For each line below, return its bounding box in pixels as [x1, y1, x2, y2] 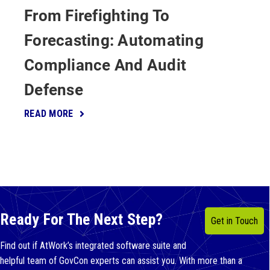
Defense [24, 78, 83, 99]
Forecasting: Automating [24, 29, 204, 50]
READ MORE [24, 107, 74, 119]
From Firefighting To [24, 4, 169, 25]
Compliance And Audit [24, 54, 186, 75]
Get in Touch [211, 215, 258, 227]
